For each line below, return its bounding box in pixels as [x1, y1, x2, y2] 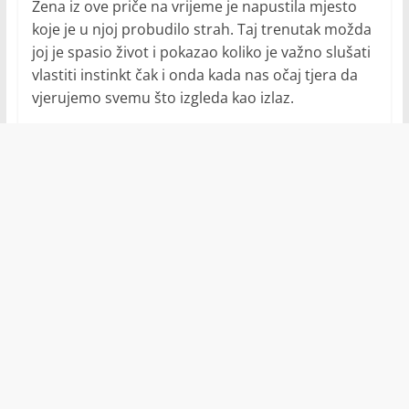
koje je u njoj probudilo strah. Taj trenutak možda [31, 19, 372, 40]
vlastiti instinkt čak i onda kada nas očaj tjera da [31, 65, 358, 86]
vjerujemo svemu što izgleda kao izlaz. [31, 88, 294, 109]
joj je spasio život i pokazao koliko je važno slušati [31, 42, 371, 63]
